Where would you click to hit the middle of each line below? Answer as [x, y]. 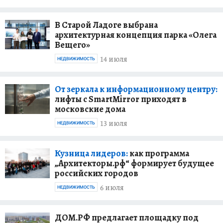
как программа [159, 153]
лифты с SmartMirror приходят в [121, 99]
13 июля [114, 124]
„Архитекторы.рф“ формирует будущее [134, 163]
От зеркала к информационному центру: [136, 89]
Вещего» [72, 45]
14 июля [114, 59]
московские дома [90, 109]
